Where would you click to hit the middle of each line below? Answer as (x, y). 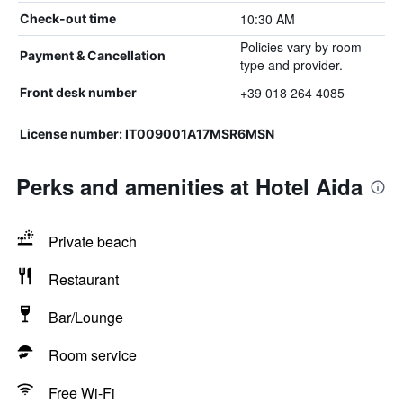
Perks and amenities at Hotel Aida (189, 186)
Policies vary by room (300, 47)
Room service (93, 355)
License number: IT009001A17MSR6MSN (147, 134)
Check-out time (68, 18)
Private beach (93, 242)
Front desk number (78, 92)
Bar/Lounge (86, 317)
